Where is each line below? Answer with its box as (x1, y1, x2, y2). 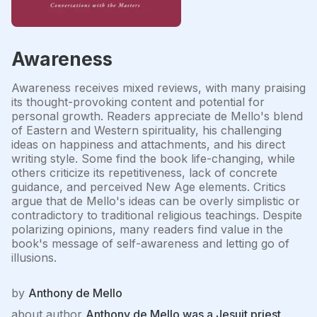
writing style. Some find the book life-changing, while (11, 151, 295, 166)
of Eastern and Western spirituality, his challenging (11, 122, 282, 137)
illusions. (11, 250, 57, 265)
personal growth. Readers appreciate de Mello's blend (11, 108, 303, 123)
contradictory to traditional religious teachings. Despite (11, 207, 302, 222)
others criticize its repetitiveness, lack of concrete (11, 165, 277, 180)
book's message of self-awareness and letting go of (11, 236, 289, 250)
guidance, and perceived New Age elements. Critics (11, 179, 286, 194)
